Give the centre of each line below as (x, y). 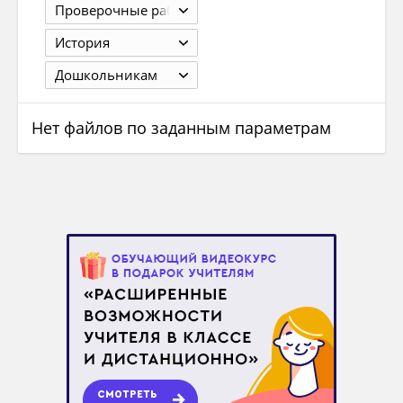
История (82, 43)
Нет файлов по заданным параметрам (181, 128)
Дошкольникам (106, 75)
